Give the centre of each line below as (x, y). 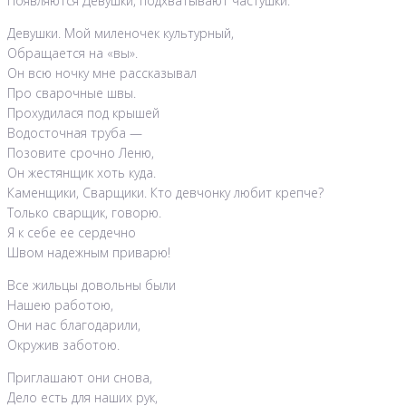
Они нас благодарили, (74, 325)
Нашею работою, (60, 305)
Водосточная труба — (75, 133)
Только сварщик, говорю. (84, 213)
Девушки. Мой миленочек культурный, (121, 34)
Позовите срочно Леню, (81, 153)
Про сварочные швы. (72, 93)
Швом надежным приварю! (89, 253)
